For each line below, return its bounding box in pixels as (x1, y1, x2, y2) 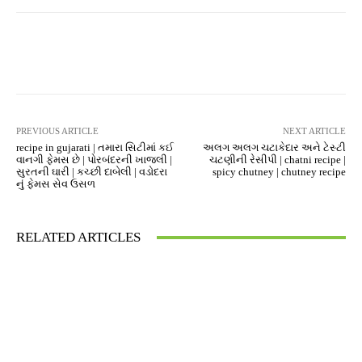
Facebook (55, 47, 99, 59)
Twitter (165, 47, 197, 59)
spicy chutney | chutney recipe (212, 166, 346, 178)
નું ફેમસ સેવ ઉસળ (16, 178, 95, 190)
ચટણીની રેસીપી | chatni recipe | (208, 154, 346, 166)
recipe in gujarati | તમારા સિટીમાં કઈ (16, 141, 174, 154)
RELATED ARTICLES (16, 229, 141, 245)
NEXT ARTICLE (282, 126, 346, 136)
